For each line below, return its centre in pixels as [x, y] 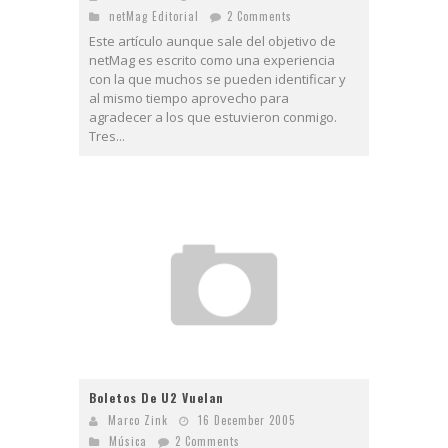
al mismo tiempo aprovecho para [189, 97]
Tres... [107, 135]
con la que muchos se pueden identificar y [217, 78]
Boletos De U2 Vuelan [156, 397]
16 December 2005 [246, 419]
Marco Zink [138, 419]
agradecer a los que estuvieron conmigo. [213, 116]
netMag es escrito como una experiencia [212, 59]
